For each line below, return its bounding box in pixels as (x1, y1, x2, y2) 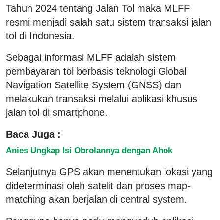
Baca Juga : (6, 128, 61, 139)
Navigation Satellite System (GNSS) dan (6, 79, 181, 90)
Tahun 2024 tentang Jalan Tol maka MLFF (6, 2, 190, 14)
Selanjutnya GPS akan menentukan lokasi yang (6, 166, 213, 177)
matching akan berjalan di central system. (6, 193, 187, 205)
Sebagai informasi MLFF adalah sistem (6, 52, 176, 63)
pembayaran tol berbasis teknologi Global (6, 65, 186, 77)
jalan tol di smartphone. (6, 107, 108, 118)
